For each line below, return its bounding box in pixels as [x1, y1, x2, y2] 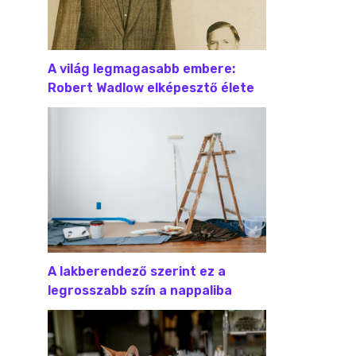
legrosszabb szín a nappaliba [48, 283, 232, 299]
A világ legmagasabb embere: [48, 60, 235, 76]
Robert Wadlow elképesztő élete [48, 79, 254, 95]
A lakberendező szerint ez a [48, 264, 226, 280]
